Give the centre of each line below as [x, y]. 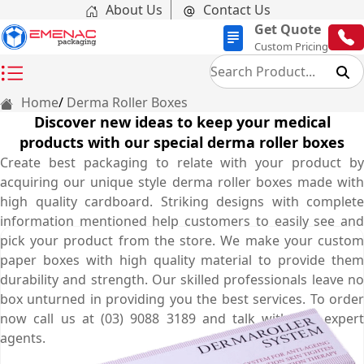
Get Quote [288, 29]
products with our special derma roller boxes [182, 142]
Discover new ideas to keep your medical [182, 122]
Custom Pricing [291, 46]
